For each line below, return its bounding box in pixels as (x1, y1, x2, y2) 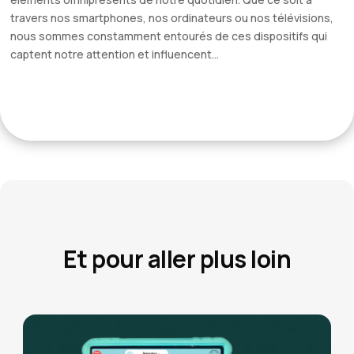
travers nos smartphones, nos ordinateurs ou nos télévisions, (10, 10, 333, 26)
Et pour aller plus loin (62, 243, 292, 276)
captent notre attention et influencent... (10, 47, 219, 62)
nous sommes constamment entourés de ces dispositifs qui (10, 28, 327, 44)
